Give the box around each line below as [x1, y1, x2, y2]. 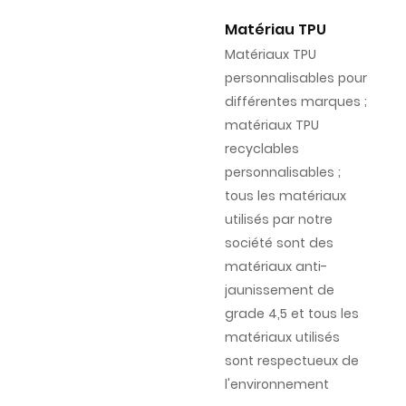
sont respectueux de [224, 352, 359, 371]
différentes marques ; [224, 92, 367, 111]
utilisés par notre [224, 210, 333, 229]
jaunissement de [224, 281, 334, 300]
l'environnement [224, 375, 329, 394]
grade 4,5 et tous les [224, 304, 359, 324]
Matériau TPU [224, 19, 326, 41]
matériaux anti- [224, 257, 327, 276]
